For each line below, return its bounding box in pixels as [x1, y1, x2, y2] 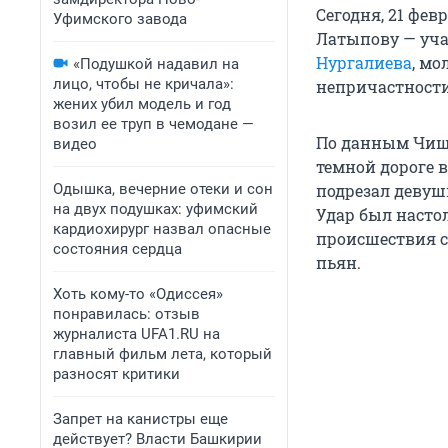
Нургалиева [316, 52, 412, 74]
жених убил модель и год [53, 95, 231, 113]
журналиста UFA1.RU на [53, 325, 220, 343]
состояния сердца [53, 240, 182, 258]
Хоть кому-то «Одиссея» [53, 285, 223, 303]
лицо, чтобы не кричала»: [53, 75, 234, 93]
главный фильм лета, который [53, 345, 272, 363]
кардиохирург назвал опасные [53, 220, 271, 238]
